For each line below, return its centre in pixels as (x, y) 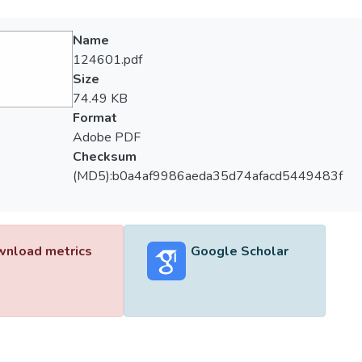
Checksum (104, 157)
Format (95, 118)
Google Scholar (239, 251)
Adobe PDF (106, 137)
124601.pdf (107, 60)
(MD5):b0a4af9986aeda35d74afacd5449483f (207, 176)
